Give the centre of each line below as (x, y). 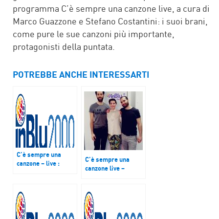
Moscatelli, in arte (111, 186)
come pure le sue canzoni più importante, (94, 33)
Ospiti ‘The (32, 172)
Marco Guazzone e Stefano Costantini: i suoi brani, (110, 21)
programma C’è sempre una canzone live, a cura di (111, 8)
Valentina (99, 177)
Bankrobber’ (35, 181)
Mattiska (98, 194)
